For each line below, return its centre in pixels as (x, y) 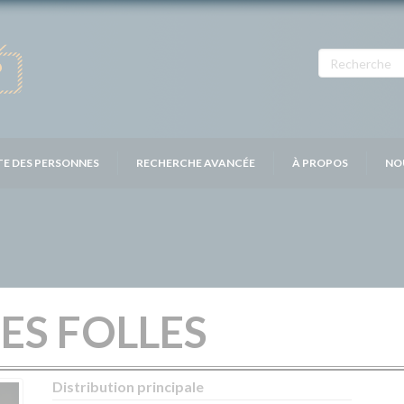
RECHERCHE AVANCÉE (196, 163)
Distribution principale (129, 386)
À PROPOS (320, 163)
